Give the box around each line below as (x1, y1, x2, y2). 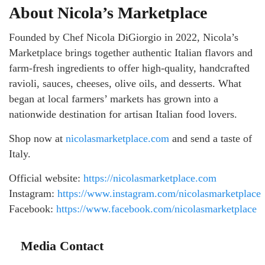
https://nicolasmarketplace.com (80, 172, 216, 184)
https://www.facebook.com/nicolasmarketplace (53, 202, 257, 215)
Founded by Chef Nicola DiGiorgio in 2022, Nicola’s (9, 31, 238, 43)
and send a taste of (169, 132, 252, 144)
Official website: (9, 172, 80, 184)
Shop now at (9, 132, 63, 144)
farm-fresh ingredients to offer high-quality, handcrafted (9, 62, 250, 74)
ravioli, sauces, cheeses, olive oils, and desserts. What (9, 77, 241, 89)
